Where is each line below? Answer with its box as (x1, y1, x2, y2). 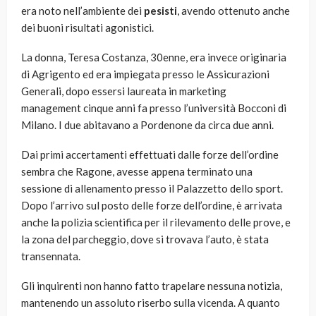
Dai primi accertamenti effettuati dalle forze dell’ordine (21, 148, 279, 162)
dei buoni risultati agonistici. (21, 21, 154, 35)
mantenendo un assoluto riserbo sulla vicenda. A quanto (21, 296, 280, 310)
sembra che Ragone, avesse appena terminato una (21, 165, 253, 178)
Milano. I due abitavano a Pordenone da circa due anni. (21, 119, 274, 132)
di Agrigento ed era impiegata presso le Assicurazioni (21, 68, 269, 81)
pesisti (144, 4, 177, 18)
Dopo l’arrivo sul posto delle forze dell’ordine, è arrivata (21, 199, 282, 212)
